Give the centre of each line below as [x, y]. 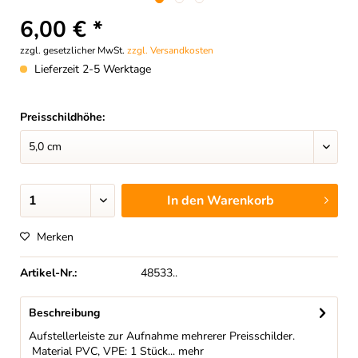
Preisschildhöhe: [62, 117]
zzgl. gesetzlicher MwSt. [74, 50]
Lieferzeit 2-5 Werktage [91, 69]
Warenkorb [240, 201]
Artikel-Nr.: [48, 273]
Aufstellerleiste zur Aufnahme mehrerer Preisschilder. [162, 336]
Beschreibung [64, 313]
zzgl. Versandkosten [170, 50]
